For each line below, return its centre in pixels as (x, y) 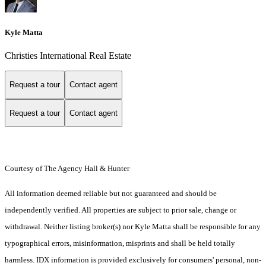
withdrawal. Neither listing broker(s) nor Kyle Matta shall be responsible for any (133, 227)
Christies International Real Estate (68, 56)
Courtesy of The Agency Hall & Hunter (67, 169)
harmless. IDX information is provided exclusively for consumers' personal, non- (133, 260)
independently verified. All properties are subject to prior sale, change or (121, 210)
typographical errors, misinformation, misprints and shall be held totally (120, 243)
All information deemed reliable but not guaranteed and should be (111, 194)
